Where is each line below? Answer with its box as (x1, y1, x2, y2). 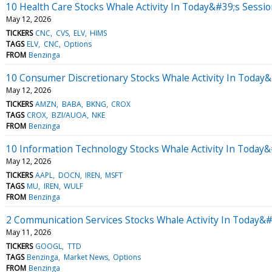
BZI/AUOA (51, 109, 87, 120)
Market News (63, 251, 108, 262)
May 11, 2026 (6, 226, 51, 237)
